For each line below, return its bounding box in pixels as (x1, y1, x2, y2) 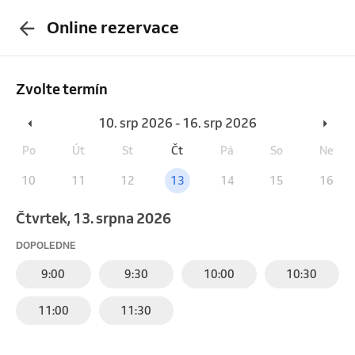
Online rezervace (46, 17, 179, 38)
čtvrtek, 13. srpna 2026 (25, 208, 171, 227)
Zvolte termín (16, 78, 108, 98)
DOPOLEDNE (16, 239, 76, 251)
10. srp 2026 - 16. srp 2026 (98, 114, 257, 131)
